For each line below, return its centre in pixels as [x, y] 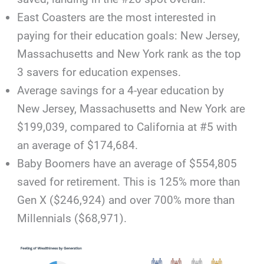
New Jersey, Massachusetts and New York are [131, 109]
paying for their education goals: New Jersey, [129, 36]
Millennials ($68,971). [72, 219]
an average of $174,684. [78, 146]
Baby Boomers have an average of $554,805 [127, 164]
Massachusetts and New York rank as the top [129, 54]
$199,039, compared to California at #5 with [127, 127]
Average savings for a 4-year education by [121, 91]
